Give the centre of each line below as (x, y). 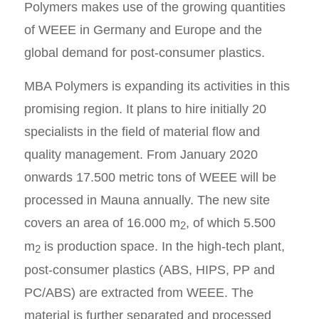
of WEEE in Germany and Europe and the (143, 30)
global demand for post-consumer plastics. (144, 52)
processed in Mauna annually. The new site (147, 200)
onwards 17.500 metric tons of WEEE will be (150, 177)
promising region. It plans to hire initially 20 (145, 109)
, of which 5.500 (230, 223)
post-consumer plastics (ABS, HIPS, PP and (149, 270)
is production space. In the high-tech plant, (162, 246)
